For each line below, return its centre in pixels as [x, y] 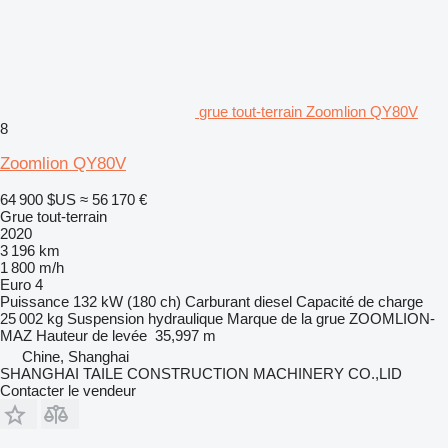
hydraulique [185, 318]
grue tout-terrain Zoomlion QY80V [308, 111]
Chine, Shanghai [75, 356]
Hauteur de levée [91, 335]
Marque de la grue [286, 318]
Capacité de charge [359, 301]
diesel [273, 301]
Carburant [217, 301]
